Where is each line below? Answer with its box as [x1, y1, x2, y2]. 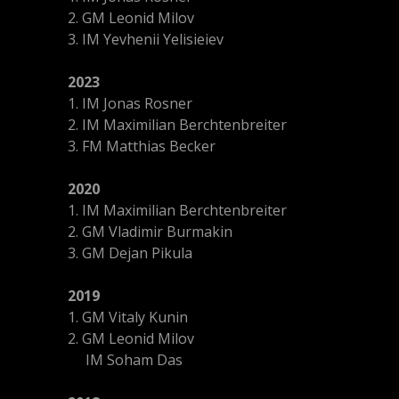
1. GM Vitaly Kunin [68, 307, 188, 327]
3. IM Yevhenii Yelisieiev [68, 29, 224, 49]
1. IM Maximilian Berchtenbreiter [68, 200, 287, 220]
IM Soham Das [68, 350, 183, 370]
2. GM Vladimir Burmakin [68, 222, 232, 241]
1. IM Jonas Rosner [68, 94, 192, 113]
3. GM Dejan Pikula [68, 243, 192, 263]
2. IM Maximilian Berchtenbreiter [68, 115, 287, 134]
